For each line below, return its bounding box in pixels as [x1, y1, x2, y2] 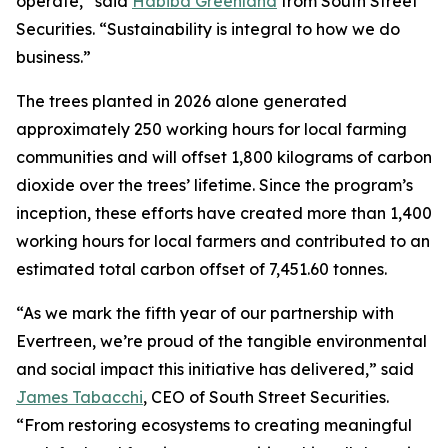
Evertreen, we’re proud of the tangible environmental [16, 331, 427, 351]
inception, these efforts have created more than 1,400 [16, 203, 432, 223]
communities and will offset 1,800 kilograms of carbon [16, 147, 432, 167]
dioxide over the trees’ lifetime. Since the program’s [16, 175, 413, 195]
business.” [16, 47, 91, 67]
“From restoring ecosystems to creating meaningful [16, 415, 412, 435]
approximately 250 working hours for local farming [16, 119, 407, 139]
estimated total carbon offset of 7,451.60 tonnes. [16, 259, 387, 279]
